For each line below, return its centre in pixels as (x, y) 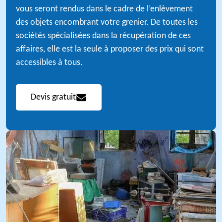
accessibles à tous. (49, 63)
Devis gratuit (53, 97)
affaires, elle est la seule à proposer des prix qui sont (110, 49)
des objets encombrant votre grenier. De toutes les (107, 23)
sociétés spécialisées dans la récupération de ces (103, 36)
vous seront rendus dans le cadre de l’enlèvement (104, 9)
